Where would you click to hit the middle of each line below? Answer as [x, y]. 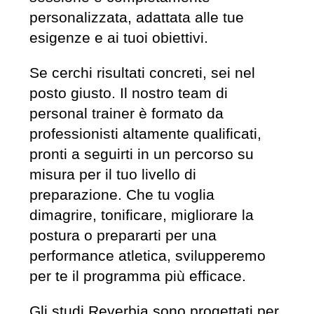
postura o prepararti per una [123, 235]
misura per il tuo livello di [112, 174]
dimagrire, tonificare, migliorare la [141, 214]
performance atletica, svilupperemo [147, 255]
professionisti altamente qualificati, [145, 133]
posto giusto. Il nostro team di [128, 93]
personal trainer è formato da [126, 113]
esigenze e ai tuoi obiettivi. [118, 38]
